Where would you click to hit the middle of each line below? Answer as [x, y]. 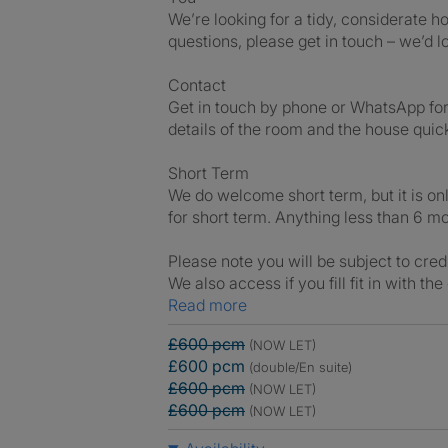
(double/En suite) [300, 367]
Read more [212, 305]
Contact [197, 85]
